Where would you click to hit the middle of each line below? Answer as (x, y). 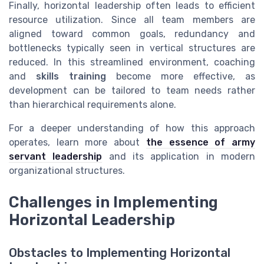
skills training (71, 76)
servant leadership (56, 156)
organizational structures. (67, 170)
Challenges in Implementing (113, 202)
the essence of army (201, 142)
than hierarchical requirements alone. (93, 104)
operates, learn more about (77, 142)
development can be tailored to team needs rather (132, 90)
